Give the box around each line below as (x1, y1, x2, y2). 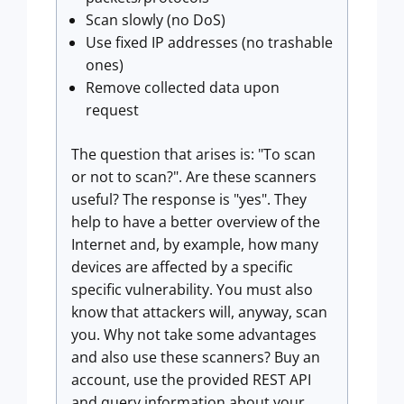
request (86, 100, 139, 120)
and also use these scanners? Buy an (71, 347, 320, 367)
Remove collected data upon (86, 78, 280, 97)
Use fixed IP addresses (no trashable (86, 32, 333, 52)
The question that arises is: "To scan (71, 144, 316, 164)
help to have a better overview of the (71, 212, 320, 232)
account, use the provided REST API (71, 370, 311, 390)
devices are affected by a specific (71, 257, 293, 277)
